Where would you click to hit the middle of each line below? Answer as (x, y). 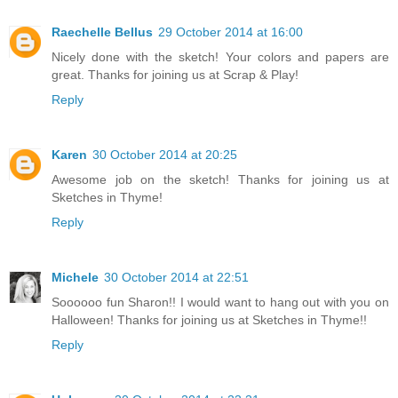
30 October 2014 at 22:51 (176, 278)
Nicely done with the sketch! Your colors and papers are (220, 57)
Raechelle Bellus (102, 32)
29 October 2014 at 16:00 (231, 32)
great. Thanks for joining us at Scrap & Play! (175, 75)
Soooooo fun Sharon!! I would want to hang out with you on (220, 302)
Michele (75, 278)
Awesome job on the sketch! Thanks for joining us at (220, 180)
